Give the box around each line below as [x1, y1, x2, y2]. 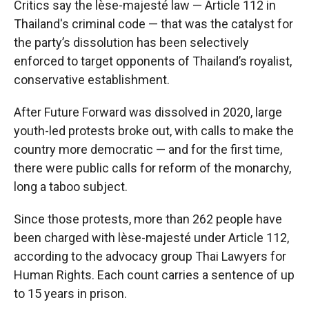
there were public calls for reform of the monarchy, [14, 161, 291, 175]
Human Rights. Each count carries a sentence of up [14, 268, 295, 282]
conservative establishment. [14, 72, 170, 87]
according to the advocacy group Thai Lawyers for [14, 249, 286, 263]
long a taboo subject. [14, 179, 128, 194]
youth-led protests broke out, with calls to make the [14, 123, 294, 138]
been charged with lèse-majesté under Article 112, [14, 230, 289, 245]
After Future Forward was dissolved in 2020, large [14, 105, 282, 119]
